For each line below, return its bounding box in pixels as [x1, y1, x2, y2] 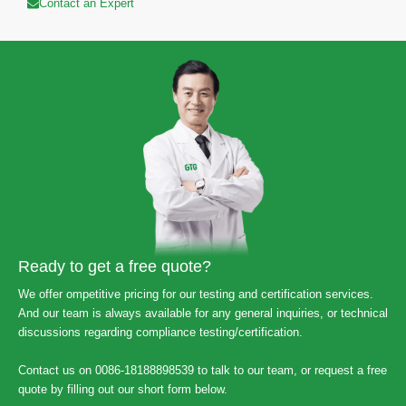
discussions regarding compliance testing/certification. [18, 324, 303, 339]
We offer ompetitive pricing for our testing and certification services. [18, 286, 373, 301]
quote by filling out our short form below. [18, 382, 227, 396]
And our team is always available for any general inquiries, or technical [18, 305, 388, 320]
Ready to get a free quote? [18, 256, 211, 275]
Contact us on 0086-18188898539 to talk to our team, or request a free [18, 362, 387, 377]
